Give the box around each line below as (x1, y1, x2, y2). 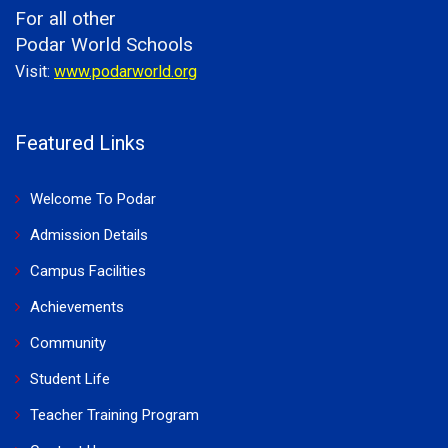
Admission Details (30, 225, 148, 244)
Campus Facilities (30, 261, 146, 280)
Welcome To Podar (30, 189, 156, 208)
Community (30, 333, 106, 352)
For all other (15, 6, 116, 30)
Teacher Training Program (30, 405, 199, 424)
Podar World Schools (15, 32, 193, 56)
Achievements (30, 297, 124, 316)
